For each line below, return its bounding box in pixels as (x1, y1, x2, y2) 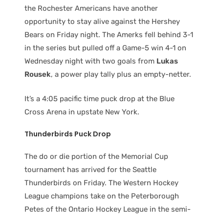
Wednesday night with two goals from (24, 57, 156, 66)
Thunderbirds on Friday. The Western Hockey (24, 178, 178, 187)
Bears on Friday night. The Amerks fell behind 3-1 (24, 30, 193, 39)
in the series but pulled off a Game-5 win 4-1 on (24, 44, 186, 52)
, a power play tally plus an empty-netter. (51, 70, 191, 79)
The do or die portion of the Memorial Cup (24, 152, 168, 161)
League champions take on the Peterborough (24, 191, 179, 200)
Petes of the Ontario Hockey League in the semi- (24, 204, 191, 214)
